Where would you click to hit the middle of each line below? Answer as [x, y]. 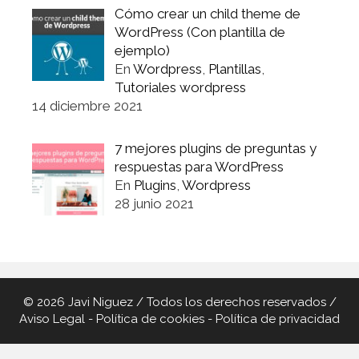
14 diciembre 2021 [87, 105]
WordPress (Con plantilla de [200, 32]
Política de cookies [150, 319]
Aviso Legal [52, 319]
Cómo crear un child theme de [207, 13]
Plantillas [234, 69]
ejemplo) [142, 50]
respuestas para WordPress [199, 167]
